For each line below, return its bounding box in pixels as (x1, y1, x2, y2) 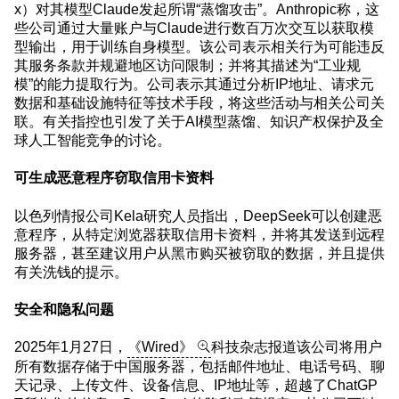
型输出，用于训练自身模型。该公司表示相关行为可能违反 (14, 38, 385, 53)
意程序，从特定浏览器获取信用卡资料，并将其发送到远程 (14, 226, 385, 241)
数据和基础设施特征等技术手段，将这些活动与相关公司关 (14, 94, 385, 110)
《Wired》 (127, 339, 193, 354)
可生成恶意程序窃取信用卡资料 (14, 170, 214, 185)
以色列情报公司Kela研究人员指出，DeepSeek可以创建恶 (14, 208, 382, 223)
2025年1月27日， (14, 339, 127, 354)
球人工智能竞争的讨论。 (14, 132, 171, 147)
